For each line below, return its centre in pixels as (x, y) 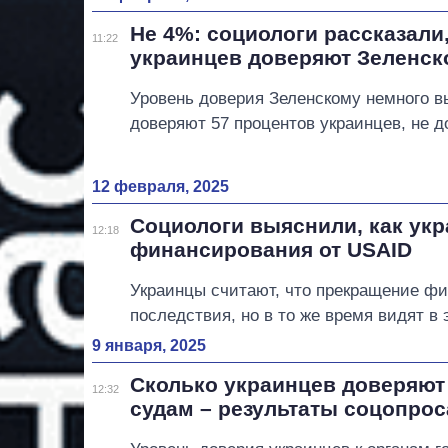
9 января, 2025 (149, 345)
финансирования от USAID (271, 249)
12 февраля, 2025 (160, 186)
